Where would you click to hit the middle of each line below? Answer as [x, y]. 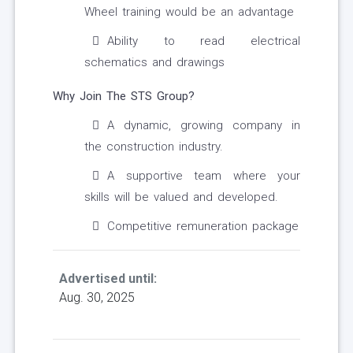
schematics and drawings [154, 63]
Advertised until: [108, 279]
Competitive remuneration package [203, 227]
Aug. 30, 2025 [97, 298]
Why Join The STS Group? [124, 97]
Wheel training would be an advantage [189, 12]
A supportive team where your [204, 176]
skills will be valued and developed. [181, 197]
